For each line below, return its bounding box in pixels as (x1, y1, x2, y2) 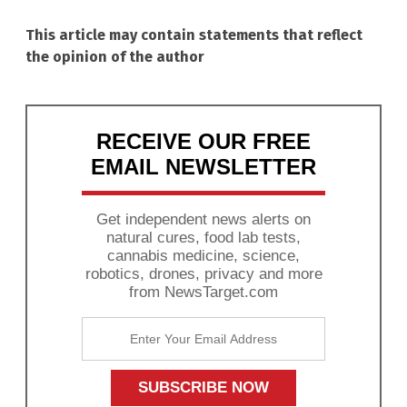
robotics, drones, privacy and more (84, 265, 323, 283)
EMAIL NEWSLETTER (91, 154, 316, 180)
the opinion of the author (25, 48, 204, 66)
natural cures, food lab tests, (106, 229, 301, 247)
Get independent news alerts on (96, 211, 311, 229)
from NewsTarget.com (129, 283, 278, 302)
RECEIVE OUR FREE (96, 129, 311, 154)
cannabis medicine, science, (107, 247, 300, 265)
